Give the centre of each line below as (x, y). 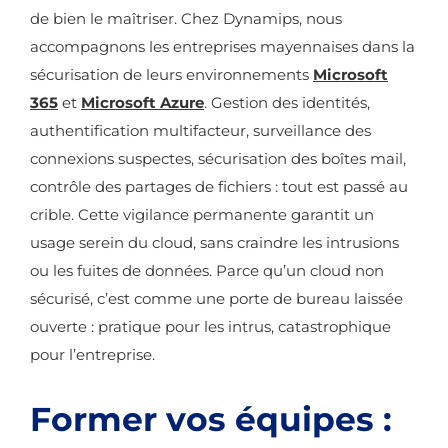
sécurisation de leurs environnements (171, 74)
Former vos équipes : (211, 419)
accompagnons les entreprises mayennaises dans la (222, 46)
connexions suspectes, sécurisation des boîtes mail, (218, 158)
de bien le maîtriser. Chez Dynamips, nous (186, 18)
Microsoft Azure (142, 102)
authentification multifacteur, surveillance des (200, 130)
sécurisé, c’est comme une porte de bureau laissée (216, 298)
